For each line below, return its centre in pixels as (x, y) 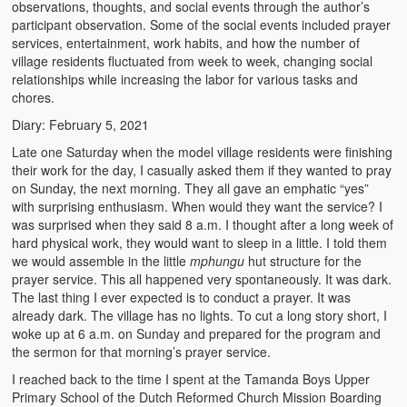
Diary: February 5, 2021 (81, 124)
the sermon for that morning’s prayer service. (142, 351)
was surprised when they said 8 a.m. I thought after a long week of (203, 224)
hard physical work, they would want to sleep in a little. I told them (200, 242)
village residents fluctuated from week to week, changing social (193, 60)
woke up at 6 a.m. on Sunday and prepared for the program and (197, 333)
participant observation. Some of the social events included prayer (202, 24)
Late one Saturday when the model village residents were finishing (203, 151)
